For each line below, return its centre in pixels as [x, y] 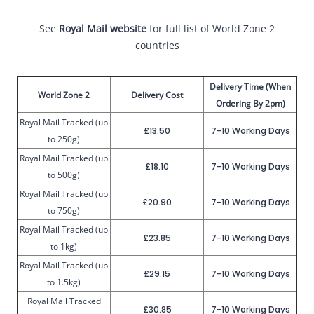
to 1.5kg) [64, 282]
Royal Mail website [103, 28]
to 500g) [64, 175]
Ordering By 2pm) [250, 103]
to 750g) [64, 211]
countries [157, 45]
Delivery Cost [157, 95]
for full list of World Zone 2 [211, 28]
